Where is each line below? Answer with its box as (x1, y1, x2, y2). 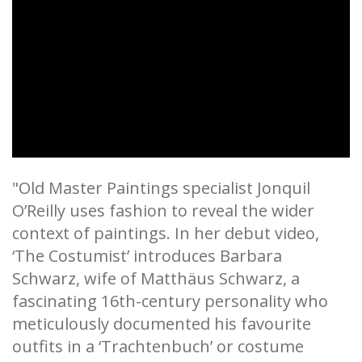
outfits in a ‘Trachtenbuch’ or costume (12, 335, 304, 358)
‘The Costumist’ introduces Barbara (12, 245, 282, 267)
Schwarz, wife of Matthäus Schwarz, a (12, 267, 300, 290)
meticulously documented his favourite (12, 313, 311, 335)
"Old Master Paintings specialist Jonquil (12, 177, 310, 200)
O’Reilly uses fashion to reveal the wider (12, 200, 314, 222)
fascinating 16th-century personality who (12, 290, 328, 313)
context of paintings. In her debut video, (12, 222, 319, 245)
